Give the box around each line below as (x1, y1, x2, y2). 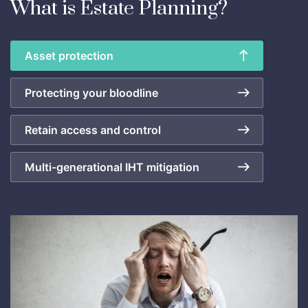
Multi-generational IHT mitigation (25, 159, 199, 174)
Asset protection (25, 48, 113, 63)
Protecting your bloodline (25, 85, 158, 100)
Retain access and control (25, 122, 161, 137)
